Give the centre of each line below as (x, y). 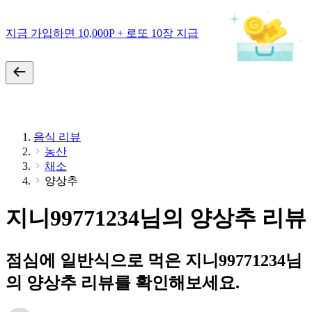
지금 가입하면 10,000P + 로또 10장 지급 (102, 33)
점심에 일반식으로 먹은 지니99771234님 (154, 260)
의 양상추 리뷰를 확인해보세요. (123, 282)
